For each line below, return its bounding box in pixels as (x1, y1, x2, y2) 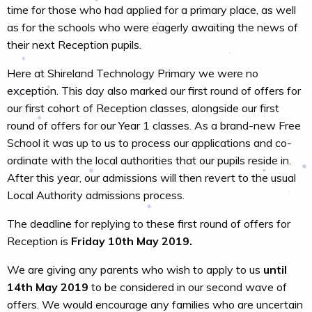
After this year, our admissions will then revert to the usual (7, 171, 296, 185)
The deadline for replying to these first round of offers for (7, 217, 290, 231)
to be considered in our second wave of (88, 280, 287, 294)
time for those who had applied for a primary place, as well (7, 3, 296, 17)
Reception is (7, 234, 71, 248)
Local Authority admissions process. (7, 188, 185, 202)
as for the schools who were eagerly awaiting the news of (7, 20, 298, 34)
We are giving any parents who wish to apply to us (7, 263, 263, 276)
